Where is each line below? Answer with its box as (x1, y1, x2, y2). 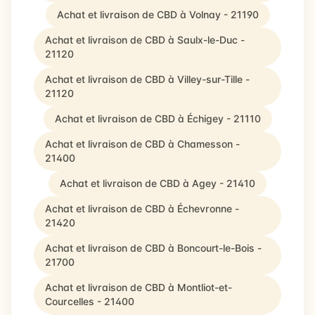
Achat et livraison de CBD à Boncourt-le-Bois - (45, 242, 262, 254)
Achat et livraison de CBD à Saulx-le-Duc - (45, 34, 245, 46)
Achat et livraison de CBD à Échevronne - (45, 202, 239, 214)
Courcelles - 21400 (45, 295, 134, 307)
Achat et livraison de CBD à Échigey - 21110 (54, 112, 261, 124)
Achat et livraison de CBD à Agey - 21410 (60, 177, 255, 189)
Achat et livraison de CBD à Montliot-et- (45, 281, 232, 293)
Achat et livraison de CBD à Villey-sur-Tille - (45, 73, 250, 85)
